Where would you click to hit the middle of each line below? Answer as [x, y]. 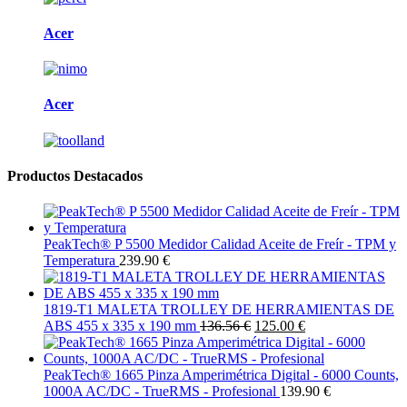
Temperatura [79, 261]
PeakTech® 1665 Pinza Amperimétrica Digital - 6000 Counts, [221, 375]
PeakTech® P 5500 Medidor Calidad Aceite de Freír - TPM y [220, 244]
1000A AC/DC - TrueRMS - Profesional [160, 392]
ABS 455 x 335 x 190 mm [120, 326]
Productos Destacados [75, 175]
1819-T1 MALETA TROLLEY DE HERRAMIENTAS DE [219, 310]
